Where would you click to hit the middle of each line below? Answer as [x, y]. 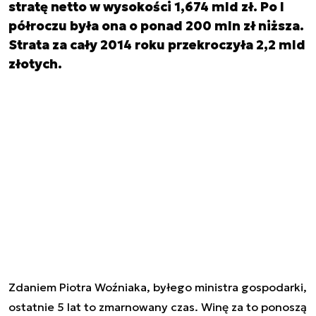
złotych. [35, 64]
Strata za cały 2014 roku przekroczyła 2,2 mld [157, 45]
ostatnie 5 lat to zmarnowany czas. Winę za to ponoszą [158, 306]
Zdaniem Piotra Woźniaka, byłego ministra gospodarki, [158, 287]
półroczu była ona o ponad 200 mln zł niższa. [156, 26]
